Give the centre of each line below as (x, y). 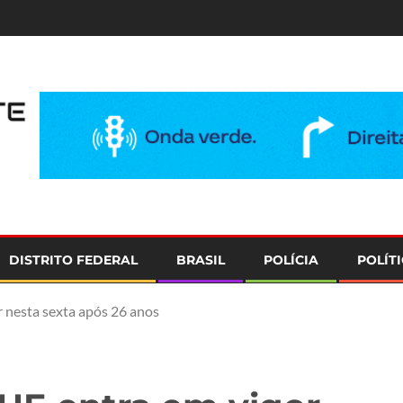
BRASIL (201, 260)
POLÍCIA (291, 260)
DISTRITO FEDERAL (73, 260)
